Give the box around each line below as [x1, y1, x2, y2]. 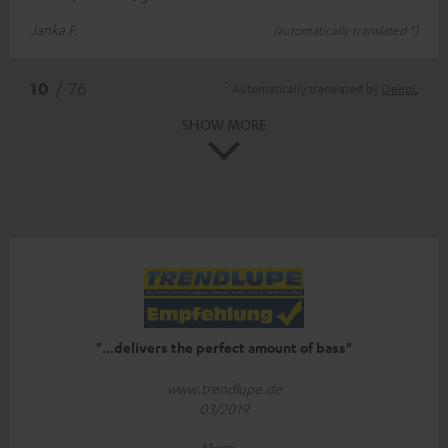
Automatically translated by [229, 80, 382, 97]
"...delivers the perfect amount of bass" [96, 337, 352, 357]
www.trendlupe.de [166, 378, 282, 397]
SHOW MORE [181, 115, 267, 134]
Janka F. [30, 20, 78, 39]
